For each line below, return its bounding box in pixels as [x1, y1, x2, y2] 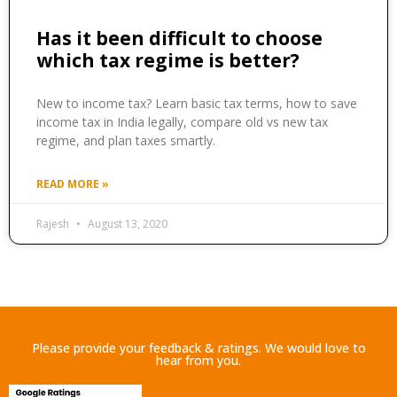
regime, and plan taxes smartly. [36, 132, 215, 150]
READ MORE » [36, 176, 109, 192]
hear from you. [156, 352, 241, 370]
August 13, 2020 [85, 216, 167, 232]
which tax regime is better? [36, 48, 300, 74]
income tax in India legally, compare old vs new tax [36, 113, 328, 131]
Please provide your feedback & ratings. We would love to [31, 339, 366, 357]
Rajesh [36, 216, 72, 232]
